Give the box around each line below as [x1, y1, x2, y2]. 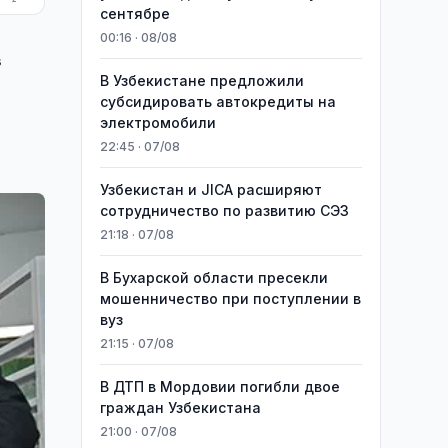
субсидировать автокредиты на [99, 93, 336, 110]
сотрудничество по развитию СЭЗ [99, 202, 349, 219]
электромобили [99, 114, 216, 131]
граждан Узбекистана [99, 399, 261, 416]
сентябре [99, 5, 170, 22]
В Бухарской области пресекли [99, 269, 328, 286]
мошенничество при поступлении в [99, 290, 361, 307]
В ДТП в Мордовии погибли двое [99, 378, 340, 395]
